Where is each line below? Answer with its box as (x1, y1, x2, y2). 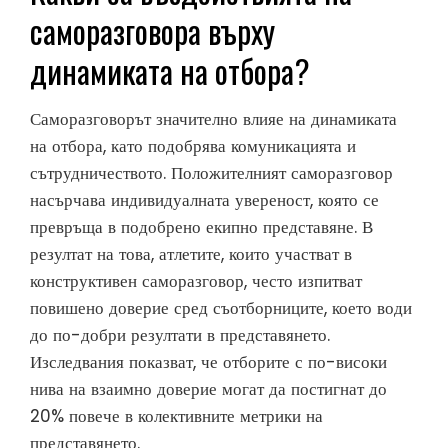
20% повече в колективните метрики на (30, 404, 323, 429)
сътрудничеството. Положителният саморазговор (30, 161, 393, 186)
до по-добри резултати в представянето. (30, 323, 330, 348)
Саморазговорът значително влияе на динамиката (30, 107, 397, 132)
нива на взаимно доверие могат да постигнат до (30, 377, 387, 402)
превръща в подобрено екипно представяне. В (30, 215, 373, 240)
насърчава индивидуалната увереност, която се (30, 188, 379, 213)
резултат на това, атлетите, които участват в (30, 242, 352, 267)
